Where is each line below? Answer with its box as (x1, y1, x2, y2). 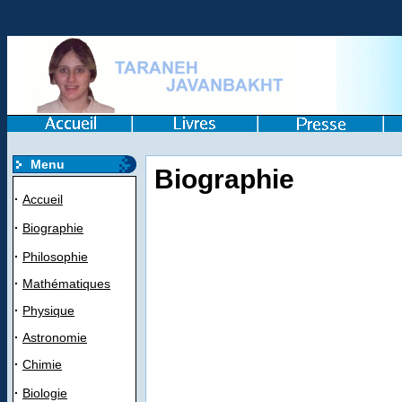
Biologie (22, 386, 67, 400)
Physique (22, 303, 74, 318)
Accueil (22, 192, 63, 206)
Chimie (22, 357, 62, 371)
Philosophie (22, 249, 88, 264)
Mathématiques (22, 276, 110, 291)
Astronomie (22, 330, 87, 345)
